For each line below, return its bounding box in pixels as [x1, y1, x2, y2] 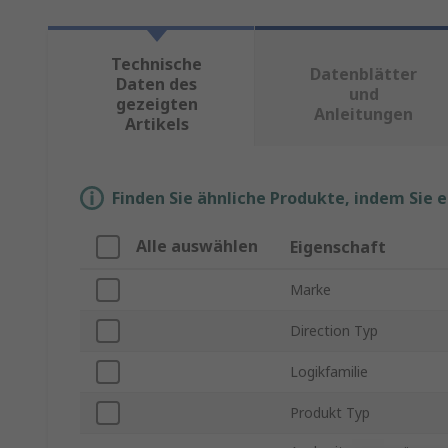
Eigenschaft [290, 236, 386, 259]
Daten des [116, 73, 198, 96]
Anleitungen [314, 103, 414, 126]
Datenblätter [310, 63, 418, 86]
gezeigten [115, 93, 198, 116]
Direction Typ [290, 321, 378, 341]
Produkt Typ [290, 403, 370, 423]
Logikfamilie [290, 362, 368, 382]
